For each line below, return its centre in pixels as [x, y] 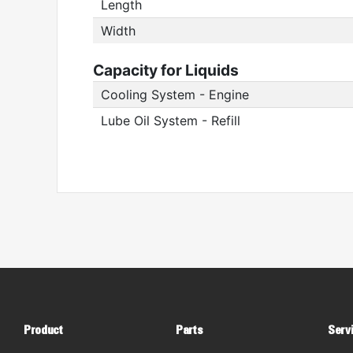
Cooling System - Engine [175, 95]
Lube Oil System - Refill [171, 121]
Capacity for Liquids [166, 70]
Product [43, 330]
